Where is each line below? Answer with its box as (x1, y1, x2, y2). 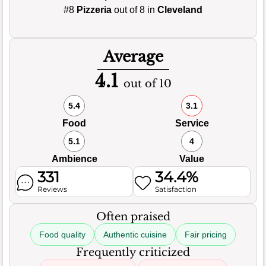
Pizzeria (77, 4, 112, 15)
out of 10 (123, 77, 172, 90)
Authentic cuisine (103, 229, 167, 239)
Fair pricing (185, 229, 227, 239)
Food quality (39, 229, 85, 239)
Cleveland (157, 4, 202, 15)
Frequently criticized (76, 245, 190, 259)
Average (103, 47, 163, 66)
